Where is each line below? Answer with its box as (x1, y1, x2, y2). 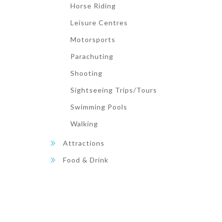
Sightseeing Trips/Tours (70, 86, 157, 94)
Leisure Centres (70, 18, 128, 27)
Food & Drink (63, 156, 109, 164)
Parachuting (70, 52, 113, 60)
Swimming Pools (70, 103, 127, 111)
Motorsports (70, 35, 115, 44)
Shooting (70, 69, 103, 77)
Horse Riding (70, 1, 116, 10)
